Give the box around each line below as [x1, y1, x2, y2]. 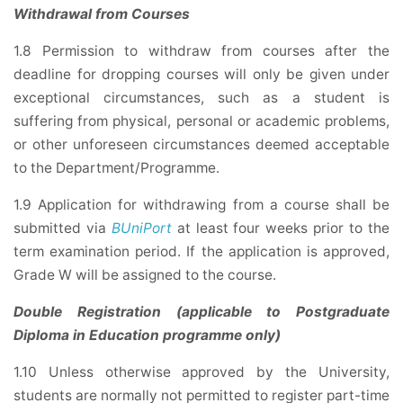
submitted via [13, 219, 112, 237]
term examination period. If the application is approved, [13, 243, 390, 261]
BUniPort [111, 219, 172, 237]
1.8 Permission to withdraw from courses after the [13, 42, 390, 60]
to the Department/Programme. [13, 159, 219, 177]
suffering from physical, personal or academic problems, [13, 112, 390, 130]
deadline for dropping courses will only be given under [13, 66, 390, 84]
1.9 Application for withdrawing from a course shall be [13, 196, 390, 214]
